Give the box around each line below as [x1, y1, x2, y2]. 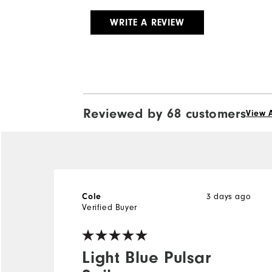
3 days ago [206, 191, 251, 202]
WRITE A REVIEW [110, 16, 185, 28]
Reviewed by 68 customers [83, 105, 246, 121]
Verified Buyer [82, 202, 137, 212]
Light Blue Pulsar [82, 247, 211, 267]
